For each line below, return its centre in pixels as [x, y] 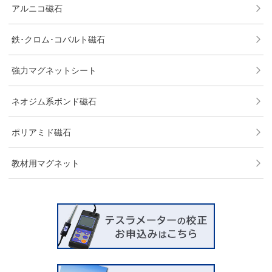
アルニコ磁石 [37, 8]
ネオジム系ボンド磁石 [54, 101]
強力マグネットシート [54, 70]
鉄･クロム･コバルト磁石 [58, 39]
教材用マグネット [46, 163]
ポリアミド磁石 [41, 132]
